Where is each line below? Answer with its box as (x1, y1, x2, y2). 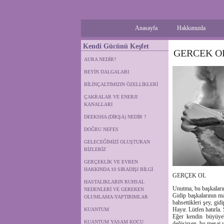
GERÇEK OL (172, 172, 206, 179)
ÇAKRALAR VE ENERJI (84, 94, 137, 99)
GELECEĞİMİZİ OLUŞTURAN (84, 139, 150, 144)
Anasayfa (135, 24, 157, 31)
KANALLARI (84, 101, 112, 107)
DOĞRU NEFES (84, 126, 118, 132)
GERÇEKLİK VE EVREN (84, 159, 138, 164)
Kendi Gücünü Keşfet (83, 42, 149, 50)
